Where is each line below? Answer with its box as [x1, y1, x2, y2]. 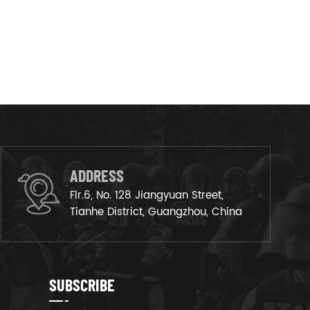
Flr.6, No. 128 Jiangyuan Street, [70, 186, 224, 204]
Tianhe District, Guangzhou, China [70, 203, 242, 221]
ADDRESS [70, 165, 124, 185]
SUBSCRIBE [49, 274, 116, 295]
